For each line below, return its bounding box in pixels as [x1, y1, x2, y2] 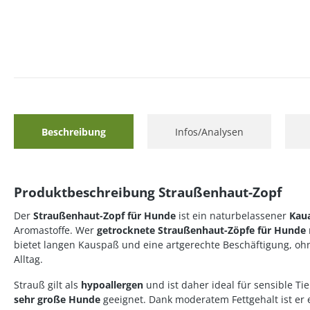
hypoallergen [81, 278, 143, 291]
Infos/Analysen [175, 125, 244, 138]
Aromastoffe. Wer [14, 224, 97, 237]
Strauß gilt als [14, 278, 81, 291]
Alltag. [14, 253, 43, 266]
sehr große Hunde [14, 293, 100, 306]
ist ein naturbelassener [176, 209, 289, 222]
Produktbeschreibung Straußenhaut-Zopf [14, 183, 282, 201]
